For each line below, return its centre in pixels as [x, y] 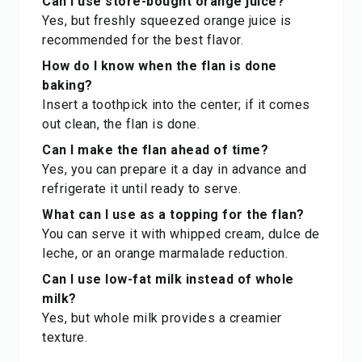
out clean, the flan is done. [121, 124]
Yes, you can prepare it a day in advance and [174, 169]
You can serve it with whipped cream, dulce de [181, 234]
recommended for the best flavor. [143, 40]
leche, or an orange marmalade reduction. [165, 253]
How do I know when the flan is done [160, 66]
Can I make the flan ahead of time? [155, 150]
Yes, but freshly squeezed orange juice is [167, 21]
